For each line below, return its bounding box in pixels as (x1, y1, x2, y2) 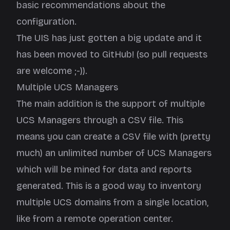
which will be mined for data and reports (16, 164, 191, 175)
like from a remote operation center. (16, 213, 173, 224)
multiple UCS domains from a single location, (16, 197, 208, 208)
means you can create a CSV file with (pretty (16, 131, 210, 142)
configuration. (16, 16, 76, 27)
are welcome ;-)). (16, 65, 87, 76)
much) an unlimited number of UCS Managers (16, 147, 212, 159)
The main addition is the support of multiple (16, 98, 205, 109)
